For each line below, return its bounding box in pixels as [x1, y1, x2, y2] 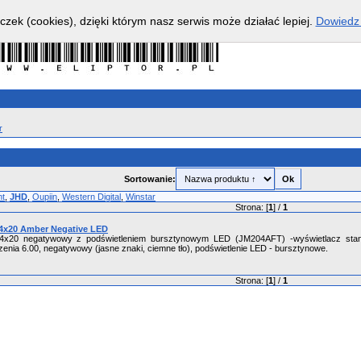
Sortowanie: [123, 174, 176, 184]
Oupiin [32, 192, 57, 201]
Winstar [126, 192, 156, 201]
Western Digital [62, 192, 121, 201]
